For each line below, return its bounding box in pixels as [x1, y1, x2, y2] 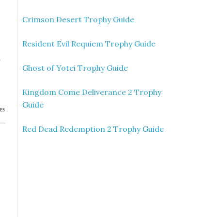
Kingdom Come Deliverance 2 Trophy [22, 87, 161, 97]
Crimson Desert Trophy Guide [22, 15, 134, 24]
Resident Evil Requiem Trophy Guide [22, 39, 155, 48]
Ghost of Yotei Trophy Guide [22, 63, 128, 73]
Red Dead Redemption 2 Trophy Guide [22, 124, 164, 134]
